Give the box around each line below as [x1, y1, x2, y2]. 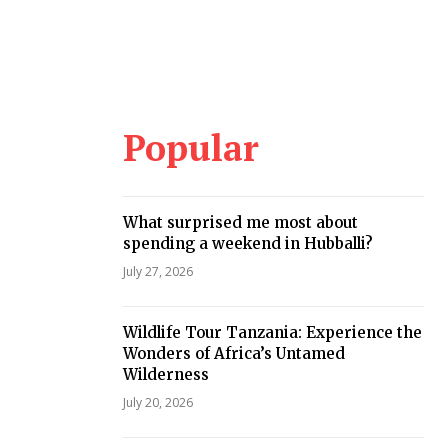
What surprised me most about [122, 213, 358, 233]
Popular [122, 124, 259, 172]
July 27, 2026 [122, 263, 193, 281]
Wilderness [122, 365, 209, 385]
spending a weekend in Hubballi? [122, 234, 373, 254]
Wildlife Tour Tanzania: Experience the [122, 323, 422, 343]
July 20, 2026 [122, 394, 193, 412]
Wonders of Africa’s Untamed [122, 344, 345, 364]
